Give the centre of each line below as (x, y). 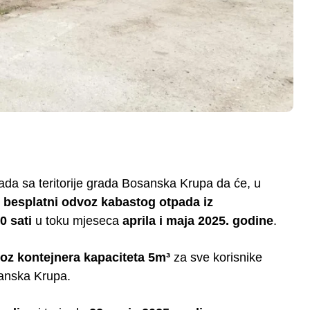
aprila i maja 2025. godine (198, 220)
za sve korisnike (216, 257)
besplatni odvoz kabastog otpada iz (108, 202)
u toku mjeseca (77, 220)
